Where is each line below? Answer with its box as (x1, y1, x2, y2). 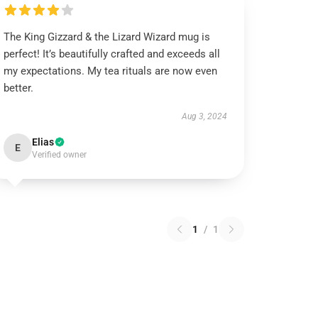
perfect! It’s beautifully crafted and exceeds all (4, 48, 221, 60)
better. (4, 82, 34, 94)
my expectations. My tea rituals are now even (4, 65, 218, 77)
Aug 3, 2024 (181, 111, 227, 121)
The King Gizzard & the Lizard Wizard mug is (4, 31, 211, 43)
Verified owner (32, 150, 87, 160)
